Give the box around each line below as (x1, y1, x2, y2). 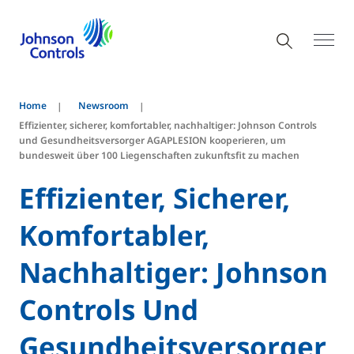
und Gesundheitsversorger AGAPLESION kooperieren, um (19, 134, 286, 147)
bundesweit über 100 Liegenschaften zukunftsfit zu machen (19, 149, 299, 162)
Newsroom (78, 99, 129, 112)
